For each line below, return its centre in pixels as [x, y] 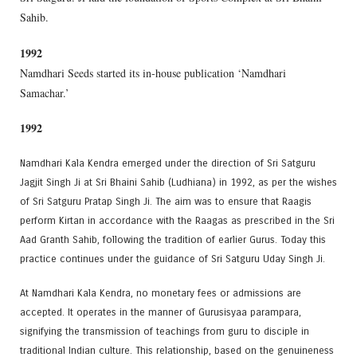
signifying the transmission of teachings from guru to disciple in [165, 331]
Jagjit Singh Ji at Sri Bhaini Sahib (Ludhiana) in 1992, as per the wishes [178, 182]
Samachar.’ [45, 92]
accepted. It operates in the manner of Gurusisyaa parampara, [161, 312]
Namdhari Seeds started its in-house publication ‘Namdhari [153, 73]
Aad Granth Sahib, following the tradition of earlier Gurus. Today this [173, 239]
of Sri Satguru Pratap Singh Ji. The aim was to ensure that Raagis [166, 201]
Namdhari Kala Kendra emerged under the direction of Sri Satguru [168, 163]
